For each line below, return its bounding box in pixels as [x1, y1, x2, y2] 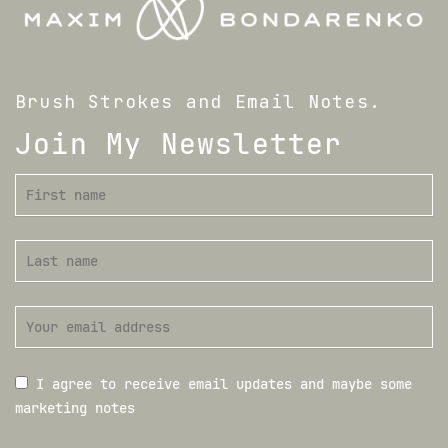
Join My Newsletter [15, 124, 343, 162]
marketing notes [15, 398, 135, 417]
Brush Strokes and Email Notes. [15, 89, 381, 113]
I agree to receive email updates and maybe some [28, 374, 412, 393]
